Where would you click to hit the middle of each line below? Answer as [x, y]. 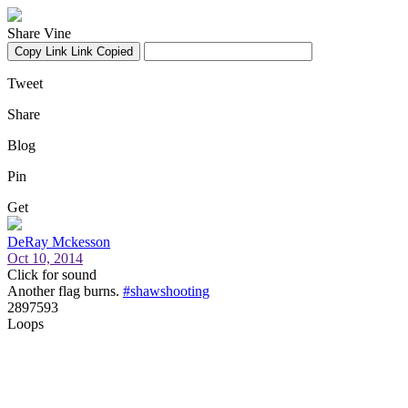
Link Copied [102, 51]
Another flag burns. [65, 291]
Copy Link [41, 51]
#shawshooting [166, 291]
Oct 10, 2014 [45, 258]
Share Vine [39, 33]
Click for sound [52, 275]
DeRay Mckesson [59, 242]
